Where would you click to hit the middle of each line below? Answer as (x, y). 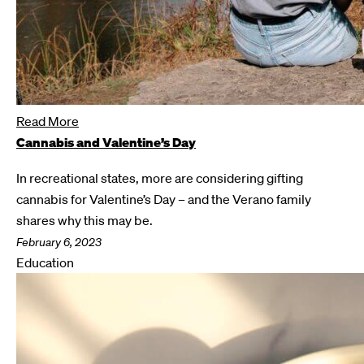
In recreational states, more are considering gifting (160, 178)
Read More (48, 121)
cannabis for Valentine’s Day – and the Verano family (164, 199)
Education (45, 262)
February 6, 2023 (59, 242)
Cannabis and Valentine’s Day (106, 142)
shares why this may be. (84, 220)
